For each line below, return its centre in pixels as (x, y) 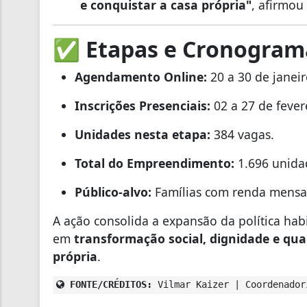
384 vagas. (242, 134)
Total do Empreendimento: (155, 163)
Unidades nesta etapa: (143, 134)
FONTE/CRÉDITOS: (108, 284)
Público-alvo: (113, 192)
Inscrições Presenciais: (143, 105)
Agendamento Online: (141, 76)
